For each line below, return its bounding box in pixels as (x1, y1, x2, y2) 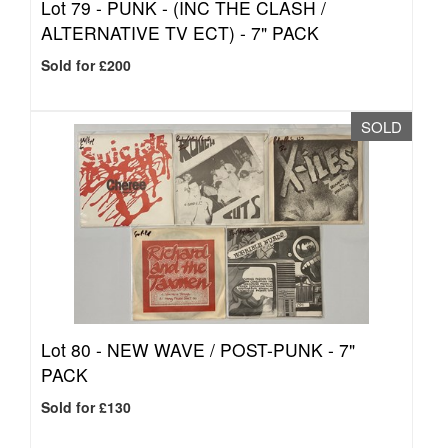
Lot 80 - (41, 337, 107, 362)
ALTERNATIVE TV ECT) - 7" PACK (41, 20, 319, 45)
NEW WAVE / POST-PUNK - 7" (107, 337, 355, 362)
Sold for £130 (41, 397, 131, 417)
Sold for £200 (41, 55, 131, 75)
